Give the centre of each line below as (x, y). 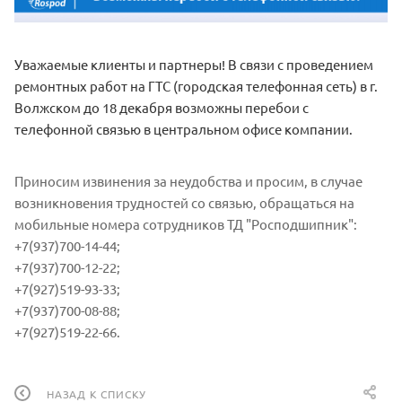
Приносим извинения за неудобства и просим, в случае (188, 181)
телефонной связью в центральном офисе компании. (184, 129)
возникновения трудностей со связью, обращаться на (184, 203)
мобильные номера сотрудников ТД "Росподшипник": (186, 224)
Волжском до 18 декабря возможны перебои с (162, 108)
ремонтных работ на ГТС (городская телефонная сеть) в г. (196, 86)
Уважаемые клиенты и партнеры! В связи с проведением (194, 65)
